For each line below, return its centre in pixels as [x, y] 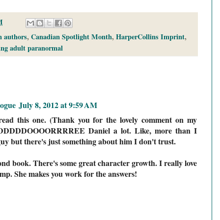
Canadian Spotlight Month [71, 37]
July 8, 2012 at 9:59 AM [58, 105]
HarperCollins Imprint [150, 37]
